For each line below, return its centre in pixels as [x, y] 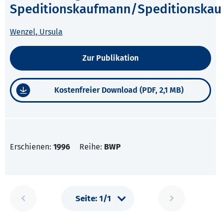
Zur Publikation [110, 58]
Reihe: [92, 147]
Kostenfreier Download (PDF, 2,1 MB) [119, 90]
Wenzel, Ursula [36, 32]
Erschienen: [32, 147]
